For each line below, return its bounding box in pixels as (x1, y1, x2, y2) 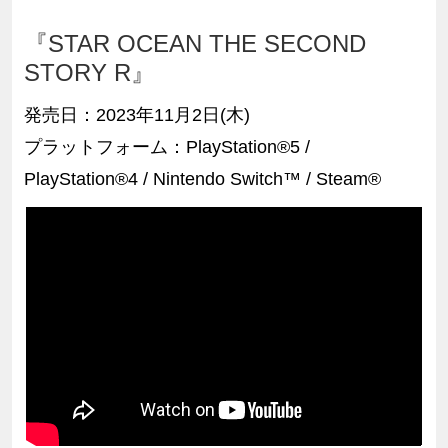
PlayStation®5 (185, 136, 305, 157)
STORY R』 (23, 58, 155, 86)
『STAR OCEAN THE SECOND (23, 29, 366, 57)
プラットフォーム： (23, 136, 186, 157)
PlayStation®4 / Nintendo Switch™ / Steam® (23, 168, 381, 189)
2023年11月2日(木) (95, 104, 250, 125)
